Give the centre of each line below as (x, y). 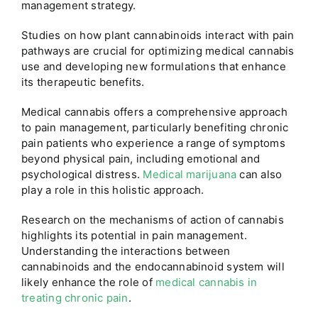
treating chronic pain (75, 297)
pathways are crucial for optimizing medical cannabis (158, 50)
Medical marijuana (190, 174)
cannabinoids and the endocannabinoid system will (153, 266)
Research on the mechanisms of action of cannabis (152, 219)
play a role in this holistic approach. (113, 190)
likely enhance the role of (88, 282)
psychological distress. (82, 174)
